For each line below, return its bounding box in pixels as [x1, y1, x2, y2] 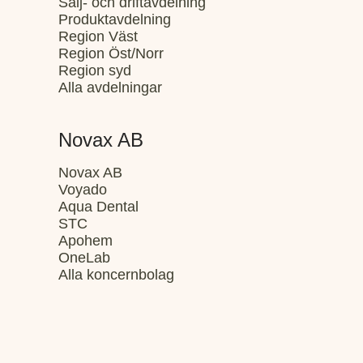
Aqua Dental [58, 199, 139, 215]
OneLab [58, 250, 110, 266]
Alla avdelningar [58, 79, 162, 96]
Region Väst [58, 28, 138, 45]
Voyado [58, 181, 107, 198]
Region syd [58, 62, 131, 79]
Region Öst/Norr [58, 45, 164, 62]
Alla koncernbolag [58, 267, 174, 283]
